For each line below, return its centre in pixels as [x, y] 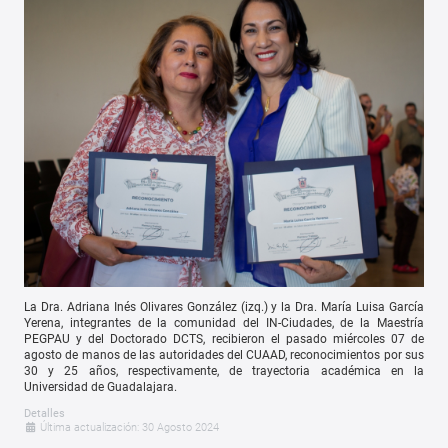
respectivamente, [178, 370]
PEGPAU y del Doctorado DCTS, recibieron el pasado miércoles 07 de [224, 338]
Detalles [44, 413]
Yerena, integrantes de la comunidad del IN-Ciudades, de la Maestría [224, 322]
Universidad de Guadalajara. [100, 386]
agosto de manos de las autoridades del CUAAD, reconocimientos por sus [224, 354]
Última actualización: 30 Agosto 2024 [130, 427]
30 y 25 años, [76, 370]
